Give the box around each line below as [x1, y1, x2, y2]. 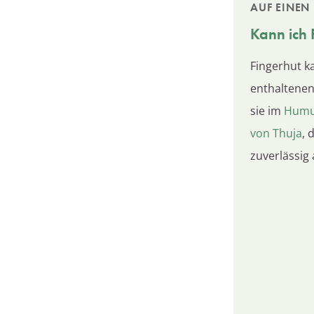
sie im [250, 102, 284, 118]
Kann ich [250, 23, 310, 44]
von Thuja [250, 125, 302, 141]
